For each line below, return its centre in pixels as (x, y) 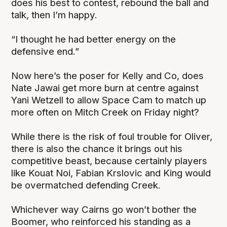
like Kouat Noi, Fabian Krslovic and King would (111, 173)
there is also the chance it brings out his (97, 149)
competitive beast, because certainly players (109, 161)
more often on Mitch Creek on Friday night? (105, 112)
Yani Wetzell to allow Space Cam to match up (109, 100)
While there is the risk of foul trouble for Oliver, (112, 137)
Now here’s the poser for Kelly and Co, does (108, 76)
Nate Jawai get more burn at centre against (105, 88)
